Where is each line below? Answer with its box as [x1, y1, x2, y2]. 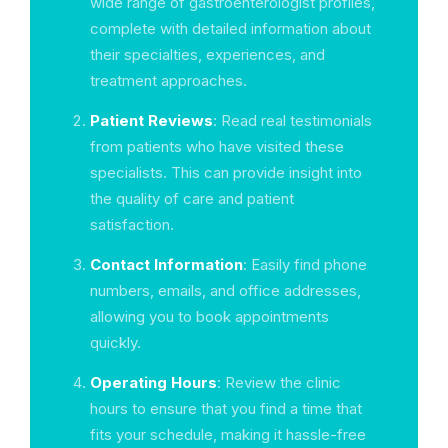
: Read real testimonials [213, 111, 372, 130]
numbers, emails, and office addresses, [90, 281, 361, 300]
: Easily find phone [243, 255, 367, 274]
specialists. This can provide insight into [90, 163, 362, 182]
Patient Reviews [90, 111, 213, 130]
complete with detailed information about [90, 19, 371, 38]
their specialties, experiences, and [90, 45, 325, 64]
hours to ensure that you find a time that [90, 399, 362, 418]
